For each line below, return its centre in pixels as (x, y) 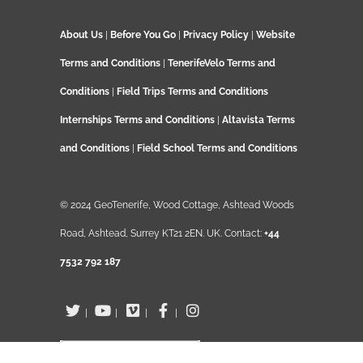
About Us (81, 35)
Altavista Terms (258, 120)
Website (275, 35)
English (104, 352)
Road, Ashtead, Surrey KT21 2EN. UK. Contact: (162, 233)
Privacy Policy (216, 35)
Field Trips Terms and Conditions (192, 92)
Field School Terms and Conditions (217, 148)
